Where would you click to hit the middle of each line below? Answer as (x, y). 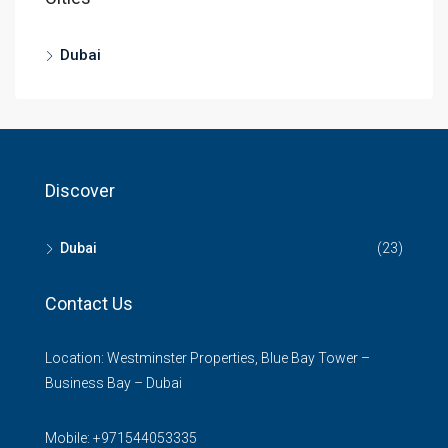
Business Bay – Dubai (113, 382)
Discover (80, 190)
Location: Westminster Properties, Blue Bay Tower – (207, 357)
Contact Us (89, 303)
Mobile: (69, 437)
